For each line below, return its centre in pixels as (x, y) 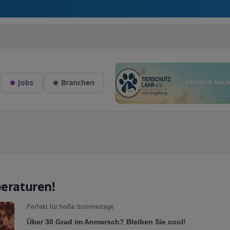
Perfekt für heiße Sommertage (71, 206)
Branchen (78, 82)
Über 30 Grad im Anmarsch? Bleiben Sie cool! (107, 222)
